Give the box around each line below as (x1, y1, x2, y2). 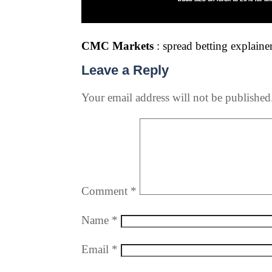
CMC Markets (81, 39, 154, 52)
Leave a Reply (81, 63, 169, 78)
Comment (81, 185, 131, 197)
